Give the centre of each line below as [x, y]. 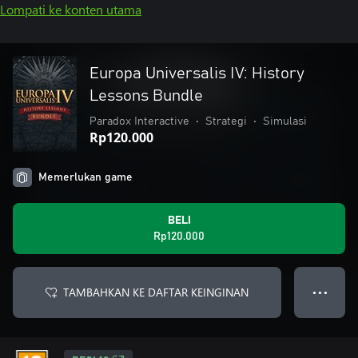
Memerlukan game [86, 177]
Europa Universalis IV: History [197, 74]
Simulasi [285, 121]
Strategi [226, 121]
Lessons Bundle [146, 96]
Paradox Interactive [139, 121]
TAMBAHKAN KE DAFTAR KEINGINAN [156, 292]
